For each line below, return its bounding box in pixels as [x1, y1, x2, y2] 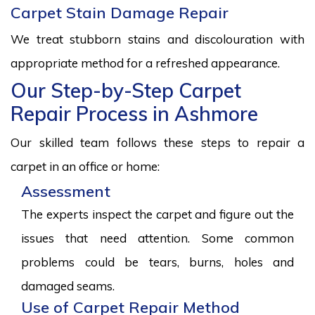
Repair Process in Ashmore [11, 101, 258, 127]
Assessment [21, 181, 110, 202]
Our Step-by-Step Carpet [11, 78, 241, 103]
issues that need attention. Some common [21, 231, 294, 246]
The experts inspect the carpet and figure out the [21, 207, 294, 222]
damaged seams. [21, 278, 115, 294]
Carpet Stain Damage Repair [11, 3, 229, 23]
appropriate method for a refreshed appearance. [11, 56, 280, 71]
